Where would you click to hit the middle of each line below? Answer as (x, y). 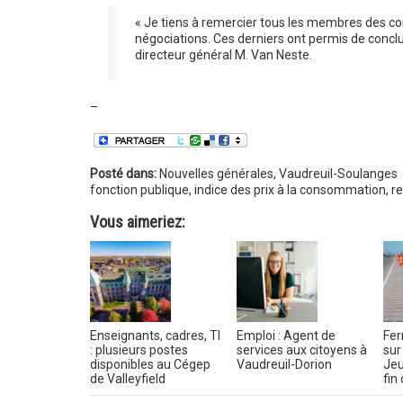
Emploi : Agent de (286, 336)
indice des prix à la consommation (290, 190)
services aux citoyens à (301, 350)
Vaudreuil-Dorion (284, 364)
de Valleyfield (127, 379)
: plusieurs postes (139, 350)
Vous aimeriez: (137, 222)
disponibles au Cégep (150, 364)
